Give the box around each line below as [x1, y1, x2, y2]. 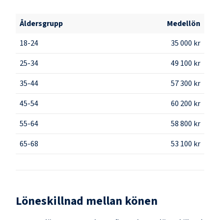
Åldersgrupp [20, 18, 63, 29]
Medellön [167, 18, 200, 29]
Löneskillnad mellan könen [16, 192, 158, 210]
